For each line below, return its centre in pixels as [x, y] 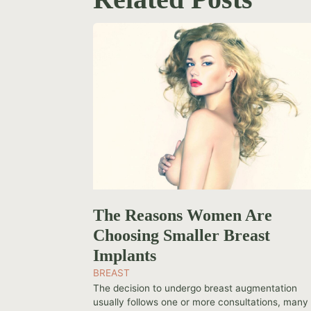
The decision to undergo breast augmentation [195, 288]
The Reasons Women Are [183, 215]
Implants [125, 255]
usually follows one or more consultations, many [201, 302]
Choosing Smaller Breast [182, 235]
